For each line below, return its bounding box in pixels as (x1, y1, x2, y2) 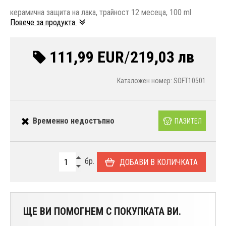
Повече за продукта (10, 17, 77, 27)
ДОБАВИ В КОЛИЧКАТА (120, 157, 198, 167)
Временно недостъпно (33, 116, 115, 126)
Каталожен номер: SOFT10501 (117, 77, 206, 85)
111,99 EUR (49, 47, 124, 67)
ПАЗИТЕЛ (174, 117, 202, 125)
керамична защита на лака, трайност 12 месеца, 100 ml (10, 8, 191, 18)
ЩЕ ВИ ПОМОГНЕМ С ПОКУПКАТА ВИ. (23, 205, 181, 218)
